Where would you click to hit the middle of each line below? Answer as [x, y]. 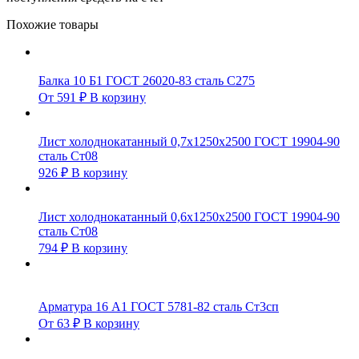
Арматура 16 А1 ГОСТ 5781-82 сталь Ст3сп [159, 306]
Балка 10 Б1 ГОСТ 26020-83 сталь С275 [147, 80]
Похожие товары [52, 24]
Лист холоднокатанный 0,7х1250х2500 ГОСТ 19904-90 [189, 141]
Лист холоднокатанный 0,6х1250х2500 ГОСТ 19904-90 [189, 216]
